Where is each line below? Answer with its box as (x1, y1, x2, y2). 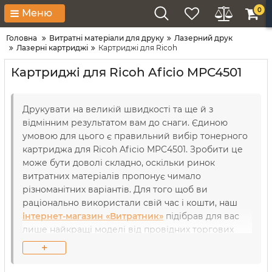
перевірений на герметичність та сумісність (22, 251, 222, 262)
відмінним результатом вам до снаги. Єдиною (22, 117, 228, 128)
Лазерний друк (174, 33, 233, 42)
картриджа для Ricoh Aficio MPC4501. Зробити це (22, 144, 243, 155)
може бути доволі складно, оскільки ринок (22, 157, 215, 168)
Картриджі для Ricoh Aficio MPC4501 (11, 65, 242, 80)
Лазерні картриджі (16, 43, 88, 52)
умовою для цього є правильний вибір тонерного (22, 131, 248, 141)
